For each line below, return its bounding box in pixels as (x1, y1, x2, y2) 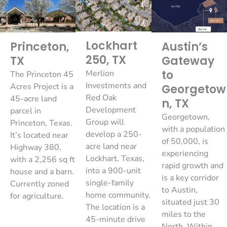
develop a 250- (86, 128, 142, 140)
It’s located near (10, 130, 68, 141)
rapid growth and (161, 160, 223, 172)
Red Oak (86, 92, 117, 103)
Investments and (86, 80, 147, 91)
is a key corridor (161, 172, 219, 184)
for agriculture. (10, 191, 64, 202)
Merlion (86, 67, 115, 79)
